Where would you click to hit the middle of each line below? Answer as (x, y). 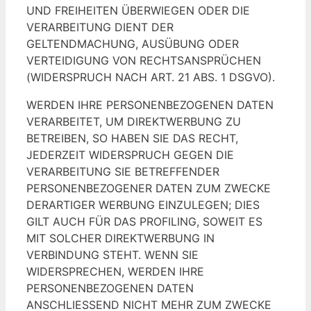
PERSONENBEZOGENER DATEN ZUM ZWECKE (149, 188)
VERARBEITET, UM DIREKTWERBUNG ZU (134, 122)
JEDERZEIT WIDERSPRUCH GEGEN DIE (130, 155)
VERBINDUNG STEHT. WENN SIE (112, 255)
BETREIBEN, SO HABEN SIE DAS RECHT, (132, 138)
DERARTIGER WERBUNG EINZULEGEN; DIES (143, 205)
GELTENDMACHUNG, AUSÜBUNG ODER (133, 44)
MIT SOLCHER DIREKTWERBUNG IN (120, 238)
